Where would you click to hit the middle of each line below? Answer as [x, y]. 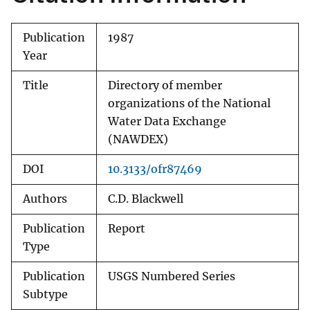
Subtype [45, 295]
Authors [45, 199]
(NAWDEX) [138, 140]
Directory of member [165, 86]
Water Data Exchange [167, 122]
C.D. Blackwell [146, 199]
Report [127, 229]
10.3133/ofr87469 [155, 170]
